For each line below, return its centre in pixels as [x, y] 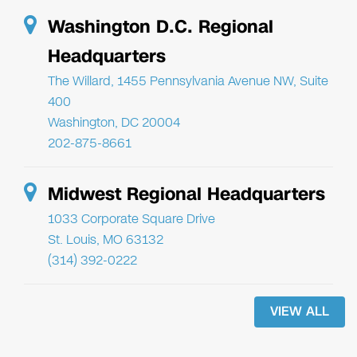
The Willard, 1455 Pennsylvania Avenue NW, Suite [188, 80]
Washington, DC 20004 [114, 122]
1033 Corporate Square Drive [131, 218]
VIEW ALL [300, 311]
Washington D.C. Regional [161, 26]
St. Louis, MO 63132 [106, 239]
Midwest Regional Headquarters [186, 194]
